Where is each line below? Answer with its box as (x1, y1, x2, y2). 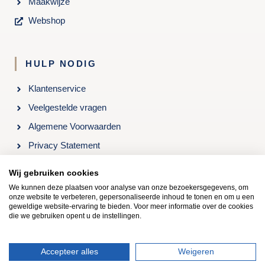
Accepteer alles (40, 247, 98, 256)
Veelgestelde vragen (28, 103, 106, 113)
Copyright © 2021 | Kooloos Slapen (6, 240, 119, 248)
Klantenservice (28, 84, 86, 94)
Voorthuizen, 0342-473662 (82, 205, 183, 215)
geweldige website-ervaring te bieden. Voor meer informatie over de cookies (9, 202, 253, 211)
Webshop (28, 16, 65, 26)
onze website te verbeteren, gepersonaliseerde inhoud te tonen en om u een (9, 193, 254, 201)
